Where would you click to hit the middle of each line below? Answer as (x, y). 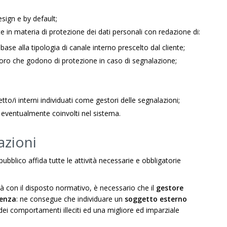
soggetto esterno (156, 199)
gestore (170, 188)
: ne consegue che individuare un (70, 199)
